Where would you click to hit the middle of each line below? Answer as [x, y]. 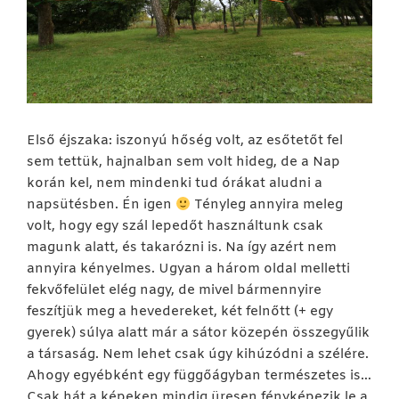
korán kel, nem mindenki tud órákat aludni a [175, 184]
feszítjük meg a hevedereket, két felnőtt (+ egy [180, 312]
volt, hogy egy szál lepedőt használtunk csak [175, 227]
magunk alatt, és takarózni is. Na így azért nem [182, 248]
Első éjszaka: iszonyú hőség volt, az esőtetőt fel [185, 141]
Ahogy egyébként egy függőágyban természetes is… [199, 376]
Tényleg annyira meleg [267, 205]
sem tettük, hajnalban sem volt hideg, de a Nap [183, 163]
